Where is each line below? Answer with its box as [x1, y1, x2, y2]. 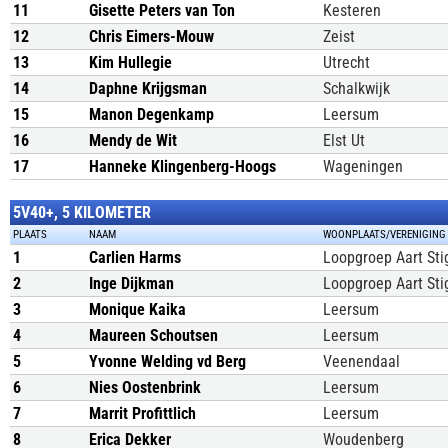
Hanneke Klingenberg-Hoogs [89, 157, 276, 176]
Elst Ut [323, 131, 365, 150]
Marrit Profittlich [89, 404, 196, 423]
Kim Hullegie [89, 53, 172, 72]
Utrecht [323, 53, 370, 72]
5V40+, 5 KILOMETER [13, 203, 151, 222]
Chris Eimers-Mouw [89, 27, 214, 46]
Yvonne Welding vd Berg [89, 352, 246, 371]
